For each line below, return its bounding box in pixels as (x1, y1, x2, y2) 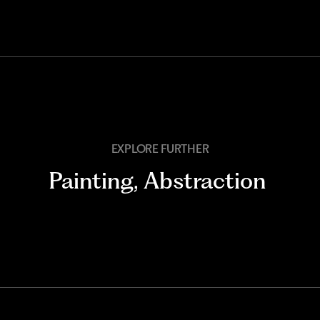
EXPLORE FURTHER (111, 142, 209, 156)
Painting (49, 167, 134, 195)
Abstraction (144, 167, 266, 195)
